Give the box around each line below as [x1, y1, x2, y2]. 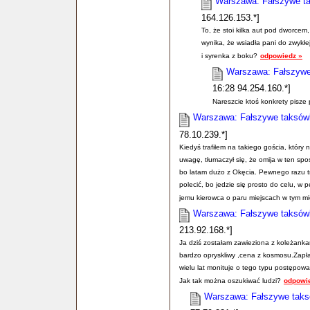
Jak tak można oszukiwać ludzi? [179, 276, 281, 284]
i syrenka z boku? [201, 51, 257, 60]
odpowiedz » [260, 51, 302, 60]
